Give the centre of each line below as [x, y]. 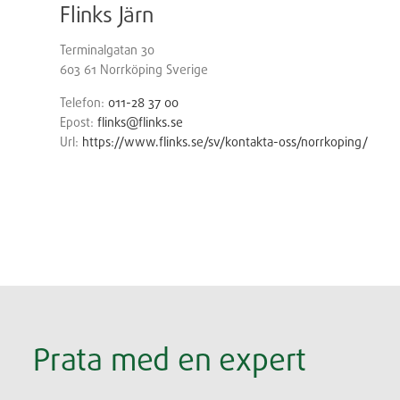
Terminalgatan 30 [107, 50]
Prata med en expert [170, 359]
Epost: [79, 122]
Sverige [187, 69]
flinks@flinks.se [140, 122]
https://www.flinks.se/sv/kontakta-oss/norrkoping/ [225, 142]
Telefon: [84, 102]
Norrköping [133, 69]
